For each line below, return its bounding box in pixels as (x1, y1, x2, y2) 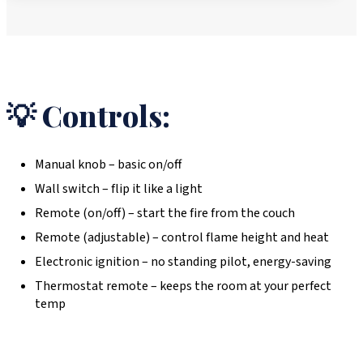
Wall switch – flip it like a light (35, 180, 203, 199)
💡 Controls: (6, 96, 170, 135)
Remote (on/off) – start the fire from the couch (35, 204, 295, 223)
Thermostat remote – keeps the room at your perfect (35, 277, 331, 296)
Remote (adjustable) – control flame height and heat (35, 228, 329, 247)
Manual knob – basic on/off (35, 156, 181, 174)
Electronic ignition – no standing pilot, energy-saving (35, 253, 331, 271)
